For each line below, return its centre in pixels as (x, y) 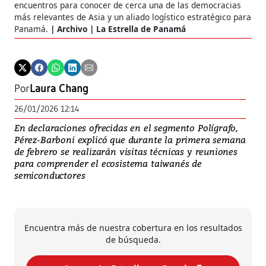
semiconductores (50, 175)
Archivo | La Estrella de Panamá (121, 28)
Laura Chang (59, 88)
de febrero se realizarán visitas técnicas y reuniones (126, 151)
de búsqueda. (133, 239)
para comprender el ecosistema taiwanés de (108, 163)
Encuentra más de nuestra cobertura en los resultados (133, 227)
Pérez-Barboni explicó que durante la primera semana (130, 139)
